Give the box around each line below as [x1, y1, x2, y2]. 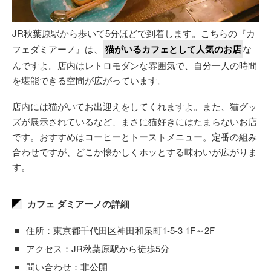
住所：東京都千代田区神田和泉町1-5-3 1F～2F [26, 223, 215, 237]
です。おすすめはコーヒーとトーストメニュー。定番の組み [12, 129, 257, 143]
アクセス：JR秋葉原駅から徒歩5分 [26, 241, 169, 255]
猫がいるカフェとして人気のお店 [105, 42, 241, 56]
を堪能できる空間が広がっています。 [12, 73, 166, 87]
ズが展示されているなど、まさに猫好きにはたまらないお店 [12, 114, 257, 128]
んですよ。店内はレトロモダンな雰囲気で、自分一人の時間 [12, 58, 257, 71]
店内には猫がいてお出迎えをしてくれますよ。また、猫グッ [12, 99, 257, 113]
